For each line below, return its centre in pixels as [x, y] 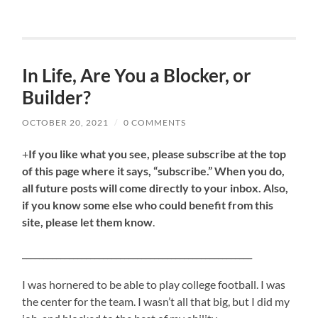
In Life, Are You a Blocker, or [137, 76]
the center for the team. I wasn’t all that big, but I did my [156, 302]
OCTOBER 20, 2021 [66, 123]
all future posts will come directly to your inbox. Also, [155, 188]
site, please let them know [88, 222]
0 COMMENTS [155, 123]
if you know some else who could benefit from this [148, 205]
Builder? [57, 98]
